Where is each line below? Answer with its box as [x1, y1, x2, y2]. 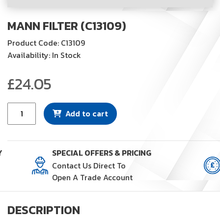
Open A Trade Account [52, 171, 133, 183]
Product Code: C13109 [7, 36, 85, 49]
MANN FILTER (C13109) [7, 17, 126, 34]
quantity [7, 138, 38, 151]
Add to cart [65, 107, 109, 119]
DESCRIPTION [7, 201, 80, 219]
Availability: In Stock [7, 49, 81, 61]
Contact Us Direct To [52, 159, 126, 171]
